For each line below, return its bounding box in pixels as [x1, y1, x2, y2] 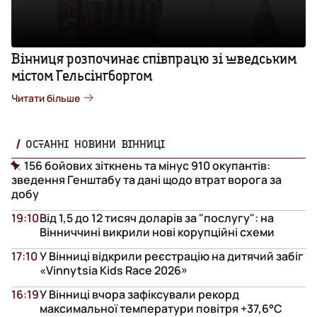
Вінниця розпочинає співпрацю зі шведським [11, 49, 296, 67]
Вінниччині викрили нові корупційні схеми [40, 224, 275, 240]
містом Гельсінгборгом [11, 66, 152, 84]
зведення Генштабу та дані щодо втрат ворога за [11, 171, 282, 188]
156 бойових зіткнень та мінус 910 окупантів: [24, 157, 270, 173]
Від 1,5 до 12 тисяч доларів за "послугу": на [40, 209, 274, 226]
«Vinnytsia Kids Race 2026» [40, 262, 188, 278]
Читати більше [11, 91, 80, 105]
